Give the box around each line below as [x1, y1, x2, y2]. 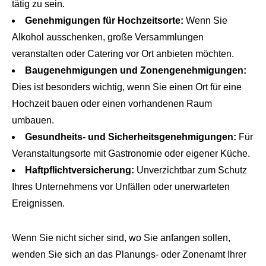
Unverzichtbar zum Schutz [134, 165, 247, 176]
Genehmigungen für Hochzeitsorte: [25, 15, 183, 26]
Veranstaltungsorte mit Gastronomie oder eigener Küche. [12, 148, 250, 159]
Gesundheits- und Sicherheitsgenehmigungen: [25, 132, 236, 142]
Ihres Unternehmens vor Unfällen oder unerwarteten [12, 182, 230, 192]
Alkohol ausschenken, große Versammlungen [12, 32, 204, 43]
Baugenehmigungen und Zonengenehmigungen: [25, 65, 246, 76]
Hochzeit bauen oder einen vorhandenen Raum [12, 99, 212, 109]
